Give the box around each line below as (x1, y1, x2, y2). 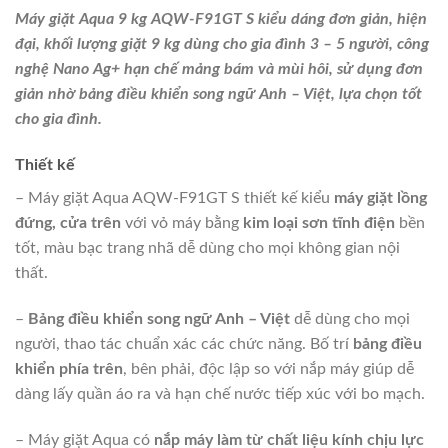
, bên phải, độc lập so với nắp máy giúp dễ (123, 360, 414, 377)
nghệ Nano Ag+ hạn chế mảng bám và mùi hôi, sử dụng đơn (15, 61, 423, 78)
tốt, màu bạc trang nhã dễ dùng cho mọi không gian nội (15, 240, 400, 257)
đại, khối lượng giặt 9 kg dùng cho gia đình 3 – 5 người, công (15, 36, 429, 53)
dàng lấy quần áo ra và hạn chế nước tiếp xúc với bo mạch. (15, 385, 425, 402)
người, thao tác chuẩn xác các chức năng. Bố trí (15, 335, 353, 352)
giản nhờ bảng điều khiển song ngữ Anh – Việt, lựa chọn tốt (15, 86, 422, 103)
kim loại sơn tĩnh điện (239, 215, 395, 232)
